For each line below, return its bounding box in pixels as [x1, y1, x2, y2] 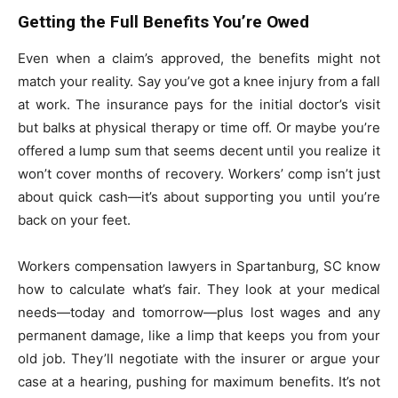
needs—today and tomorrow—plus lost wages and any [18, 304, 380, 322]
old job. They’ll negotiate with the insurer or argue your [18, 350, 380, 368]
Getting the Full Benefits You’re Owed [18, 12, 309, 33]
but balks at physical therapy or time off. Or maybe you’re [18, 119, 380, 137]
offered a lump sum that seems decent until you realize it [18, 142, 380, 160]
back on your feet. [18, 211, 131, 229]
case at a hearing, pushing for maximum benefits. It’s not [18, 373, 380, 391]
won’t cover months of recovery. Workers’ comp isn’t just [18, 165, 380, 183]
